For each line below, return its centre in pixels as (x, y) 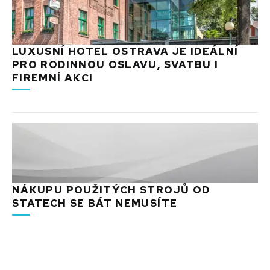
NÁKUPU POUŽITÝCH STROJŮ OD (111, 190)
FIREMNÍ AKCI (53, 77)
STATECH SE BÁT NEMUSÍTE (95, 203)
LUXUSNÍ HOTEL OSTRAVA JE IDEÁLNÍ (125, 51)
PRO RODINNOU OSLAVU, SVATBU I (115, 64)
